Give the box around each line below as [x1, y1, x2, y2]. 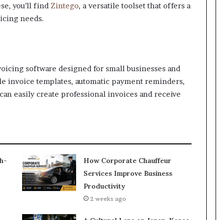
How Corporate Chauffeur [83, 156, 171, 165]
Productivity [83, 182, 125, 191]
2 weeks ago [89, 195, 126, 203]
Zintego [51, 1, 79, 11]
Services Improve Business [83, 169, 172, 178]
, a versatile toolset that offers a [79, 1, 191, 11]
